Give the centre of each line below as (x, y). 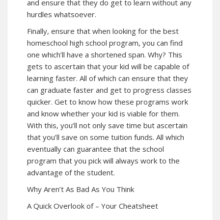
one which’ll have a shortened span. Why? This (105, 54)
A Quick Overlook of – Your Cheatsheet (93, 206)
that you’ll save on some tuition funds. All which (106, 137)
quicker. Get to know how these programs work (108, 101)
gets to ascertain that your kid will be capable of (108, 66)
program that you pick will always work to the (103, 160)
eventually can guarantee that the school (96, 149)
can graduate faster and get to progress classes (109, 90)
